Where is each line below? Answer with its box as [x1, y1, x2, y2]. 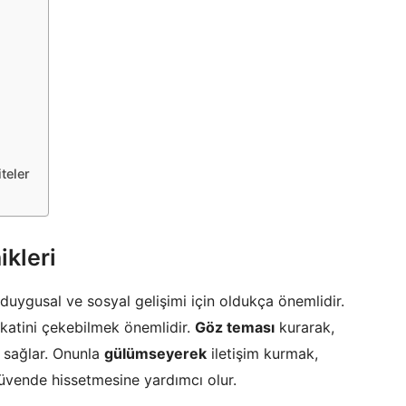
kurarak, [275, 318, 334, 337]
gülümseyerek [104, 344, 207, 363]
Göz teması [195, 318, 275, 337]
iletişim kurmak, [207, 344, 318, 363]
